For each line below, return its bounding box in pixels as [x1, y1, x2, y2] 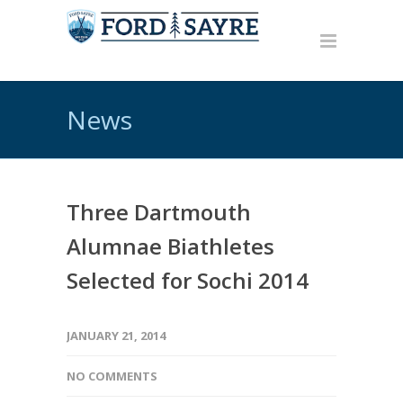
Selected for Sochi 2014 [67, 265, 309, 295]
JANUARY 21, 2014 [67, 327, 166, 344]
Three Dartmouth [67, 197, 251, 227]
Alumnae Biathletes [67, 231, 274, 261]
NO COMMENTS [67, 368, 157, 384]
